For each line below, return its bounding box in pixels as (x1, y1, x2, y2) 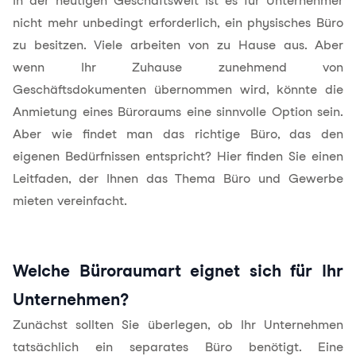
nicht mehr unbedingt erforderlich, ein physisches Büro (13, 15, 343, 30)
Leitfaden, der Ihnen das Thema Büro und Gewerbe (13, 171, 343, 186)
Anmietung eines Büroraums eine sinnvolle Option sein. (13, 104, 343, 119)
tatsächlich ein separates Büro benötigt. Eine (13, 339, 343, 354)
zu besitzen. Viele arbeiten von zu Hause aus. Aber (13, 37, 343, 52)
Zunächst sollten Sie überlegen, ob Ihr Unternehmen (13, 317, 343, 332)
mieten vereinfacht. (13, 193, 127, 208)
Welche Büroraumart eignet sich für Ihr (13, 261, 343, 281)
